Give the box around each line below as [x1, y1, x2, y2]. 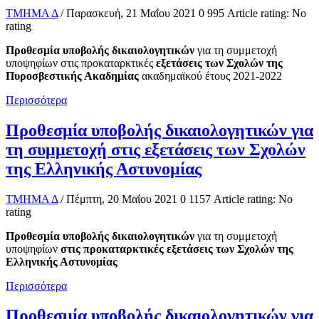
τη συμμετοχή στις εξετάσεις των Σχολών [6, 140, 305, 159]
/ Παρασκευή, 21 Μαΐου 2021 [61, 6, 196, 19]
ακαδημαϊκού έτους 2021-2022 [142, 69, 282, 82]
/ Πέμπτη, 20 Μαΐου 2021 [61, 192, 177, 205]
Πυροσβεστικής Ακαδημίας [6, 69, 142, 82]
